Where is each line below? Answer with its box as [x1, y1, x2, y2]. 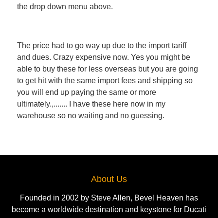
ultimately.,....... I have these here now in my [17, 100, 165, 109]
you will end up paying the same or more [17, 88, 156, 97]
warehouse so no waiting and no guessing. [17, 111, 164, 120]
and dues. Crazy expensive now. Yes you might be [17, 53, 190, 62]
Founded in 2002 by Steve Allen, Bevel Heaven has [20, 194, 198, 202]
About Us [91, 174, 127, 184]
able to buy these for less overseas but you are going [17, 65, 198, 73]
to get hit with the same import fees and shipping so [17, 76, 193, 85]
